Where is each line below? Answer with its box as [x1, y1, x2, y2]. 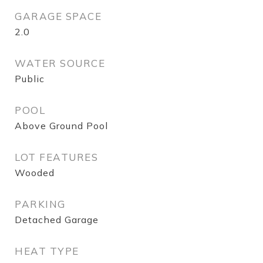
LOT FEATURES [15, 151, 98, 163]
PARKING [15, 198, 66, 210]
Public [15, 73, 45, 85]
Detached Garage [15, 214, 99, 225]
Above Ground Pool [15, 120, 108, 131]
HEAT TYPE [15, 245, 79, 257]
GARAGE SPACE [15, 10, 102, 22]
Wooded [15, 167, 55, 178]
